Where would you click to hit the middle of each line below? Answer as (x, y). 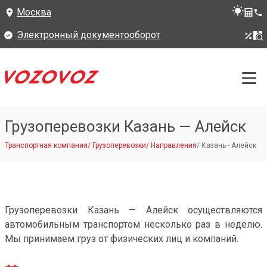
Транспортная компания (46, 145)
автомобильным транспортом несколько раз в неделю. (133, 224)
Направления (174, 145)
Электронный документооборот (89, 35)
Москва (34, 12)
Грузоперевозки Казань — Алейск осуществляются (133, 210)
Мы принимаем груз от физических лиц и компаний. (122, 239)
